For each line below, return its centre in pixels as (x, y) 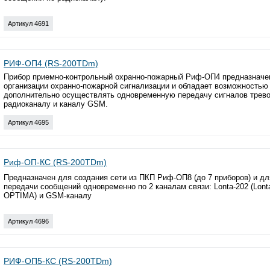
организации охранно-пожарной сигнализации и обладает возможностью (136, 86)
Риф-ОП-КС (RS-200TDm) (55, 162)
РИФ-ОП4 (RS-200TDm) (51, 63)
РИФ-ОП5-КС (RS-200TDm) (58, 261)
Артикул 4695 (28, 122)
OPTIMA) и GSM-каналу (48, 195)
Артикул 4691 (28, 23)
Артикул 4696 (28, 221)
